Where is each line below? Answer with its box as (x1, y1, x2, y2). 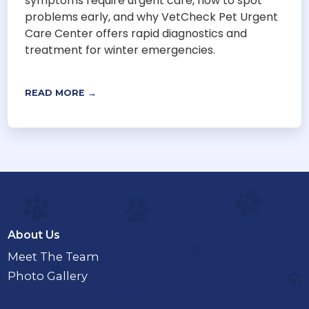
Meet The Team (8, 250, 100, 264)
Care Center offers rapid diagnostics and (25, 26, 248, 42)
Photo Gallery (8, 268, 88, 283)
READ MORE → (25, 88, 97, 99)
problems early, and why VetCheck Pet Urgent (25, 9, 279, 26)
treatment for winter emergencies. (25, 42, 216, 59)
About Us (8, 228, 61, 242)
